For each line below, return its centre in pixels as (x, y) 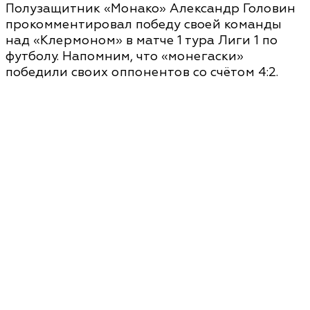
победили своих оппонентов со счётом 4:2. (142, 73)
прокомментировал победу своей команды (144, 25)
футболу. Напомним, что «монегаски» (125, 57)
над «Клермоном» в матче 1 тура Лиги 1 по (142, 41)
